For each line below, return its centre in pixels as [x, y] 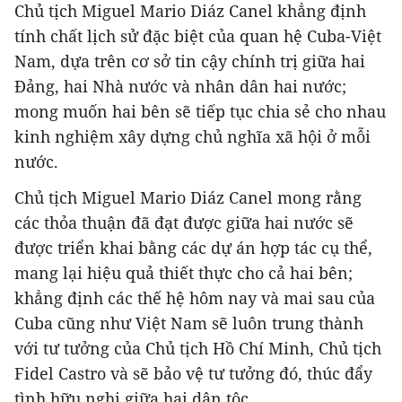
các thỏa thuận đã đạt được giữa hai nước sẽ [184, 223]
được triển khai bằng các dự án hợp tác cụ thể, [193, 248]
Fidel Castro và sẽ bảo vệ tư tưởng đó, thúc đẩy [193, 373]
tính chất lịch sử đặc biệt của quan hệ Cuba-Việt [198, 36]
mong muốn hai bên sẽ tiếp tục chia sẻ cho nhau [200, 111]
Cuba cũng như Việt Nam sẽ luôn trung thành [189, 323]
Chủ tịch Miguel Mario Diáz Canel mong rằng [188, 197]
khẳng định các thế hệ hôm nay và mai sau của [195, 298]
